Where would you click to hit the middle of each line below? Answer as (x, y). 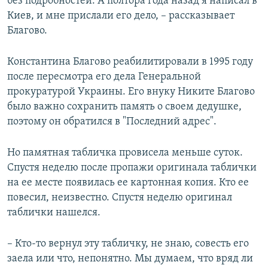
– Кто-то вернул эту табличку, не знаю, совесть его (128, 243)
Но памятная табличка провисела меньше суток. (125, 153)
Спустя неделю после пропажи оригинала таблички (132, 167)
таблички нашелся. (54, 212)
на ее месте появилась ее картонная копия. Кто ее (128, 182)
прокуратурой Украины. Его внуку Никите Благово (131, 92)
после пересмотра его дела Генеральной (104, 77)
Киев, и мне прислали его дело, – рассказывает (121, 16)
